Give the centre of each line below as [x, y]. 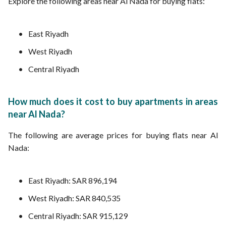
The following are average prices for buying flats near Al [113, 135]
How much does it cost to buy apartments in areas [113, 101]
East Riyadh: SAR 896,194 [73, 180]
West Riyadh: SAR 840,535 [74, 198]
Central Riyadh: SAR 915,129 [78, 216]
